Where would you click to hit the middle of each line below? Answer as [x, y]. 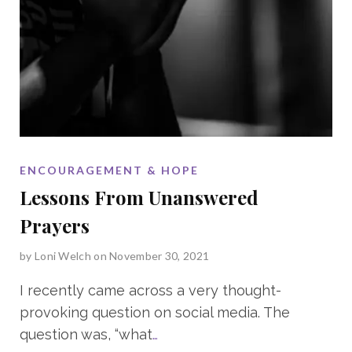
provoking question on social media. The [155, 312]
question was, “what [86, 334]
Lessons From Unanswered [139, 197]
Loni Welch [62, 255]
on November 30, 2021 [152, 255]
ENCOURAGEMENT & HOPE [109, 170]
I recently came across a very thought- [150, 290]
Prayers [55, 225]
